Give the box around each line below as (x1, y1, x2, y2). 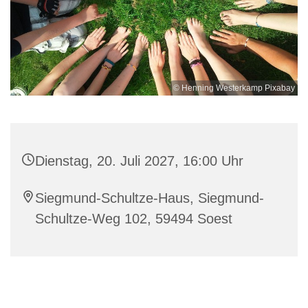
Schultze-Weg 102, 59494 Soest (35, 211, 232, 227)
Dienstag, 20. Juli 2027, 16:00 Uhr (35, 153, 243, 169)
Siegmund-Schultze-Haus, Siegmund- (35, 190, 264, 206)
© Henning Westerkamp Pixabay (173, 83, 295, 93)
